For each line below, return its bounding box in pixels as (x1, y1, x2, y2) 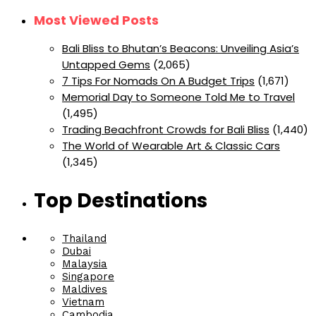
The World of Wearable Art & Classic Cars (62, 138, 280, 153)
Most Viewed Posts (34, 11, 159, 29)
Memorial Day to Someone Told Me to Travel (62, 89, 295, 104)
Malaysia (62, 257, 107, 271)
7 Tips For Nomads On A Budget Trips (62, 73, 255, 88)
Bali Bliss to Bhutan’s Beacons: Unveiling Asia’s (62, 40, 299, 56)
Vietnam (62, 296, 104, 309)
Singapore (62, 270, 114, 284)
